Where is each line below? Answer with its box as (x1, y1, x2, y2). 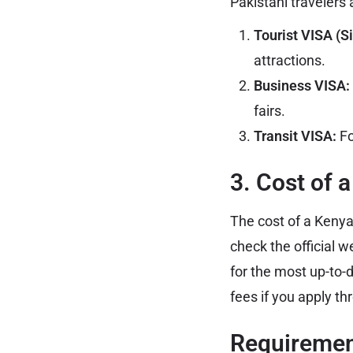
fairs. (254, 102, 285, 119)
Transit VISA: (254, 127, 336, 144)
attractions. (254, 51, 325, 69)
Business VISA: (254, 76, 350, 94)
